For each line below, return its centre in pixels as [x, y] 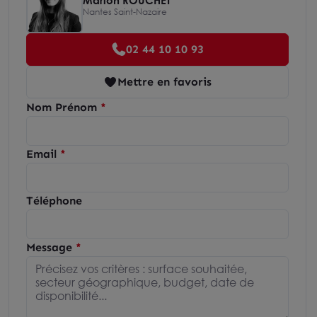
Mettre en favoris [165, 82]
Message [49, 247]
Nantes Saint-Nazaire [125, 11]
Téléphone [54, 201]
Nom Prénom [62, 107]
